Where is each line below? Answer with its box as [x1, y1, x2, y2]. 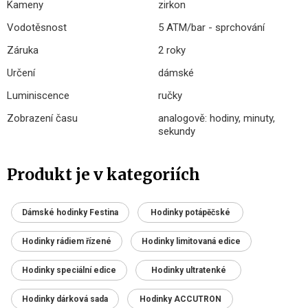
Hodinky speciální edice [22, 265, 116, 276]
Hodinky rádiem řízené [22, 236, 111, 247]
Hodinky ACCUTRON [139, 294, 221, 305]
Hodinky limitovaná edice [142, 236, 241, 247]
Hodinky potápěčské [151, 208, 230, 218]
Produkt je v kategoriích [7, 164, 200, 185]
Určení [7, 67, 35, 80]
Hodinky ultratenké [151, 265, 226, 276]
